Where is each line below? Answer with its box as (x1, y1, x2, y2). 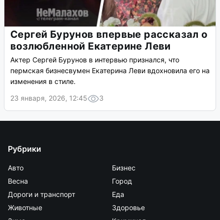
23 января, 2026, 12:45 (10, 94, 87, 103)
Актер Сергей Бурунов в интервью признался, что (10, 55, 179, 64)
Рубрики (8, 144, 41, 154)
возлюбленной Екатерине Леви (10, 40, 171, 53)
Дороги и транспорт (8, 190, 75, 199)
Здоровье (112, 203, 145, 212)
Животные (8, 203, 42, 212)
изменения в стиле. (10, 77, 76, 86)
